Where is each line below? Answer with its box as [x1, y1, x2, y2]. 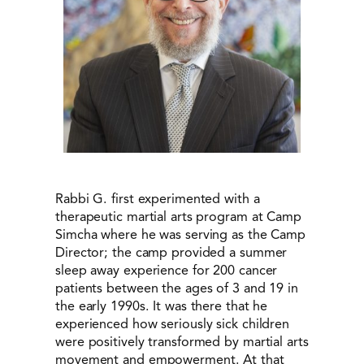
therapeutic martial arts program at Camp [55, 207, 301, 225]
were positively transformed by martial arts [55, 332, 309, 350]
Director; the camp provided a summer [55, 243, 288, 261]
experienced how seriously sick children [55, 314, 290, 332]
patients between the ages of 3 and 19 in [55, 279, 298, 297]
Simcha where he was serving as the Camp [55, 225, 306, 243]
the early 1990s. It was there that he [55, 297, 268, 314]
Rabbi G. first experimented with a [55, 189, 260, 207]
